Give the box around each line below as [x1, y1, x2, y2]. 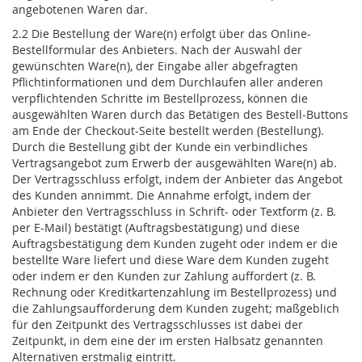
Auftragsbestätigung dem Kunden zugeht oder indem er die [12, 236, 338, 252]
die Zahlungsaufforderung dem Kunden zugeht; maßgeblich [12, 301, 339, 317]
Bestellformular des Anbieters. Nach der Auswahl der [12, 42, 302, 58]
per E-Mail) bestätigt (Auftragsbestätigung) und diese [12, 220, 300, 236]
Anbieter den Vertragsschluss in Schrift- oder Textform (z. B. [12, 204, 336, 220]
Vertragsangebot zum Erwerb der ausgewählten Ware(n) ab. [12, 155, 337, 171]
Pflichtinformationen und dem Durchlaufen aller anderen [12, 74, 323, 90]
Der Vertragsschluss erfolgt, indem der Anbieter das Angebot [12, 171, 343, 187]
